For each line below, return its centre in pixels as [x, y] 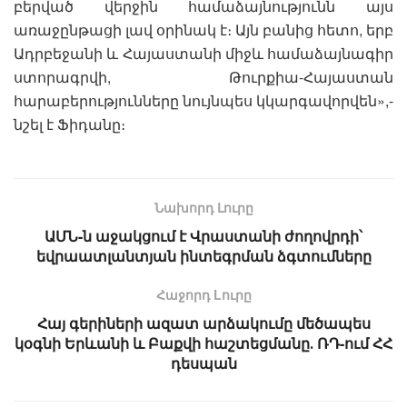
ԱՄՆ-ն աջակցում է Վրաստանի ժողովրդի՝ [203, 235]
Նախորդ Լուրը [203, 207]
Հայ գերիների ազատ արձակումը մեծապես [203, 323]
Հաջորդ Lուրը [203, 294]
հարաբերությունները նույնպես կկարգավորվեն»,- [203, 100]
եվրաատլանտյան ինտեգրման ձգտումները [203, 255]
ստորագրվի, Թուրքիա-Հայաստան [203, 76]
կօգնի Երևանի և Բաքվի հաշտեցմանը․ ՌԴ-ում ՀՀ [203, 342]
